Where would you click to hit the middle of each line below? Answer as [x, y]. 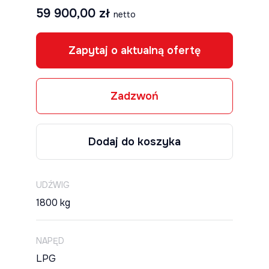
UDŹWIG [53, 185]
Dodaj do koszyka [134, 142]
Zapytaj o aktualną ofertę [134, 50]
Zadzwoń [134, 96]
